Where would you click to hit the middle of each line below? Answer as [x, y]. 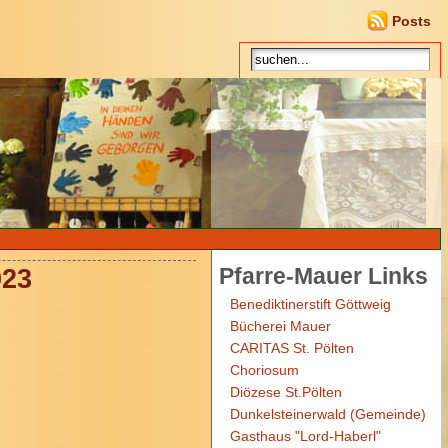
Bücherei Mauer [280, 326]
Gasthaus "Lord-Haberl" [305, 436]
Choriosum [264, 370]
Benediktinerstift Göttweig [310, 304]
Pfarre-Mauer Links [323, 276]
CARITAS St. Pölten [291, 348]
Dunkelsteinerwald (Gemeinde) [327, 414]
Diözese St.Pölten [285, 392]
